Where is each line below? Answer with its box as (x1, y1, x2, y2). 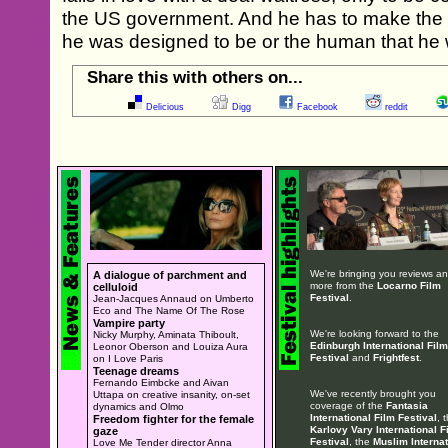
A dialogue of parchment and (93, 268, 247, 281)
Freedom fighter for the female (93, 412, 254, 425)
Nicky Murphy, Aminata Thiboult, (93, 328, 239, 340)
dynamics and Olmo (93, 400, 184, 412)
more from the (309, 279, 377, 291)
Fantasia (385, 399, 428, 411)
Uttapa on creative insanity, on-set (93, 388, 250, 400)
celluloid (93, 280, 138, 293)
